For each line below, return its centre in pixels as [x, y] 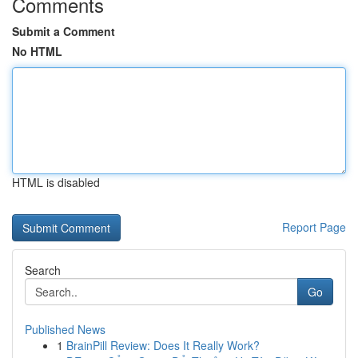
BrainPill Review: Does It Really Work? [163, 345]
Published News [65, 329]
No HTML [37, 51]
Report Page [314, 227]
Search [43, 270]
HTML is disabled [56, 182]
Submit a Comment [64, 31]
